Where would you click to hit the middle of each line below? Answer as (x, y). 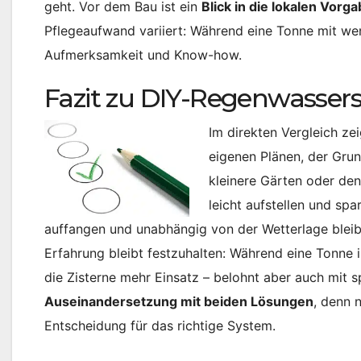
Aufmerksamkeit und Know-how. (143, 55)
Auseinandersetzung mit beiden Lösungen (179, 302)
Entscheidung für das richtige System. (160, 326)
